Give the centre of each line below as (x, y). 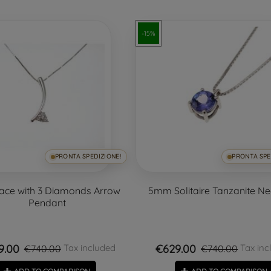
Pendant (47, 203)
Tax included (88, 248)
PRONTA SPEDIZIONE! (88, 157)
